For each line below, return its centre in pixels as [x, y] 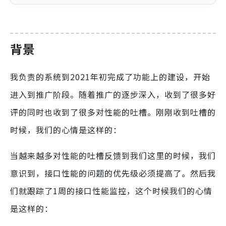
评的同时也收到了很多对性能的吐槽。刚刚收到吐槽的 [113, 112]
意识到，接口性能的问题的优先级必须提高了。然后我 [113, 173]
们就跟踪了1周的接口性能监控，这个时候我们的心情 [111, 191]
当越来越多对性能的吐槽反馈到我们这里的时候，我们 [113, 156]
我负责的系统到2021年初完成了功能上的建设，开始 [110, 77]
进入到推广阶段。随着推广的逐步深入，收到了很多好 [113, 95]
